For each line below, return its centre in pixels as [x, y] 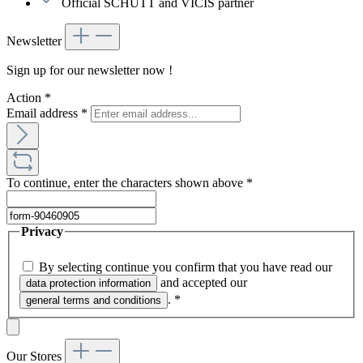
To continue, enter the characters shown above [126, 183]
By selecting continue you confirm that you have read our [187, 267]
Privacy [42, 232]
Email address [44, 113]
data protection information [88, 283]
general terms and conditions [94, 300]
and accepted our [204, 282]
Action [26, 98]
